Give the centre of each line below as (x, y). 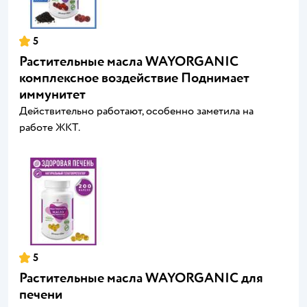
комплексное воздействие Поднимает (134, 78)
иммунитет (52, 94)
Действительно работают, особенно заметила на (136, 111)
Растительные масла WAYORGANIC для (141, 278)
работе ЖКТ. (50, 127)
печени (41, 294)
